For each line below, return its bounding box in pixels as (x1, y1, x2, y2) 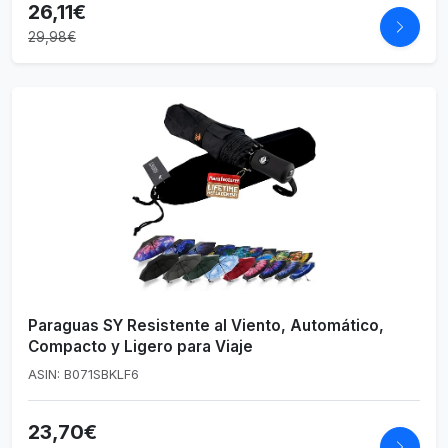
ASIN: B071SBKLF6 (28, 367, 139, 383)
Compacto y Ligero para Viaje (28, 336, 253, 356)
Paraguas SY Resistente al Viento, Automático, (28, 315, 384, 335)
